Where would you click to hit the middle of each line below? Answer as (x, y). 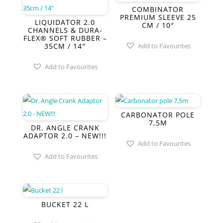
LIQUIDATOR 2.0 (65, 22)
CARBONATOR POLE (158, 115)
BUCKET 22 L (65, 205)
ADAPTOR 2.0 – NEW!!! (65, 136)
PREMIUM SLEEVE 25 (158, 17)
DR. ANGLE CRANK (65, 128)
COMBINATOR (158, 9)
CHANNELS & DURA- (65, 30)
